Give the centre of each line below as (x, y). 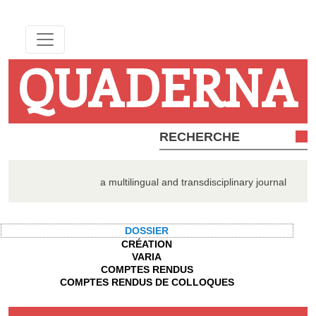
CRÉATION (147, 244)
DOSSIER (147, 230)
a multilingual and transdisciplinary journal (193, 182)
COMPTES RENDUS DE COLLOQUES (147, 282)
